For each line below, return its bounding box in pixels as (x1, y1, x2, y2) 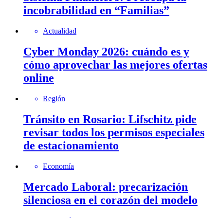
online (23, 72, 54, 85)
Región (43, 94, 65, 103)
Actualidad (43, 27, 76, 36)
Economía (43, 162, 74, 170)
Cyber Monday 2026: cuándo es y (23, 45, 189, 58)
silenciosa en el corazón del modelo (23, 193, 198, 206)
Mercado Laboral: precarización (23, 180, 188, 193)
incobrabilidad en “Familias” (23, 4, 169, 17)
